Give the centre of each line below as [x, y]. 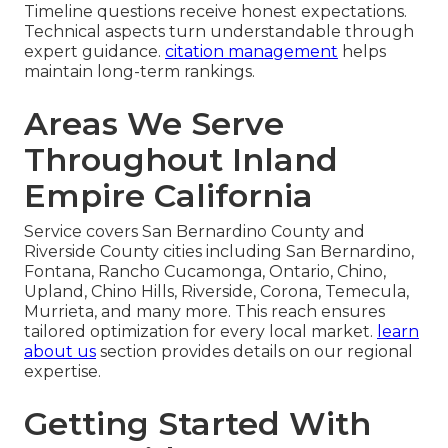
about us [60, 352]
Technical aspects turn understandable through [219, 32]
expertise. [62, 372]
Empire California [168, 196]
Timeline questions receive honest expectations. [215, 12]
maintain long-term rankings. [139, 72]
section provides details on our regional [254, 352]
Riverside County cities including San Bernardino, [219, 252]
